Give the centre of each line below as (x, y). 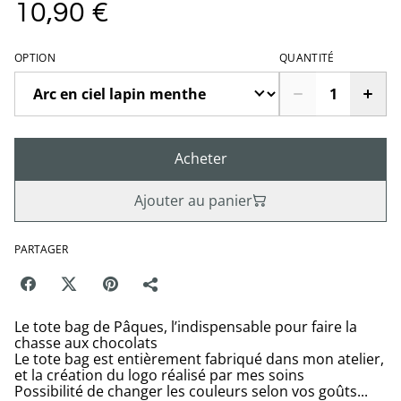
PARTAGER (41, 249)
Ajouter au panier (193, 200)
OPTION (35, 57)
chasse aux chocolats (86, 342)
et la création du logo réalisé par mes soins (159, 375)
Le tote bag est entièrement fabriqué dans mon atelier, (199, 358)
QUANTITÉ (307, 57)
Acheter (200, 158)
